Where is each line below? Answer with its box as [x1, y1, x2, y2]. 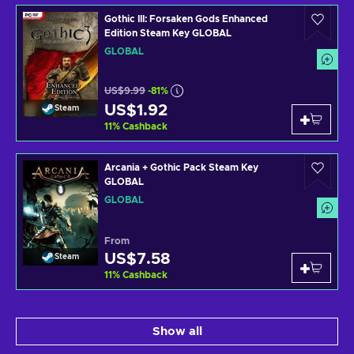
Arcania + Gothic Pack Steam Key [104, 163, 258, 172]
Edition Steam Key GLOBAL [104, 28, 232, 38]
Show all [152, 326, 202, 337]
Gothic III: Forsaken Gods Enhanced [104, 14, 268, 24]
